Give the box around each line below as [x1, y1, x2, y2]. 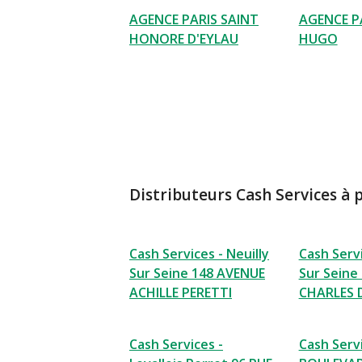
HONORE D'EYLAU [129, 30, 238, 48]
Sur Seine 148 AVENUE [129, 264, 265, 282]
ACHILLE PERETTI [129, 284, 232, 301]
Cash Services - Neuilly [129, 245, 269, 263]
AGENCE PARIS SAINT [129, 11, 259, 28]
